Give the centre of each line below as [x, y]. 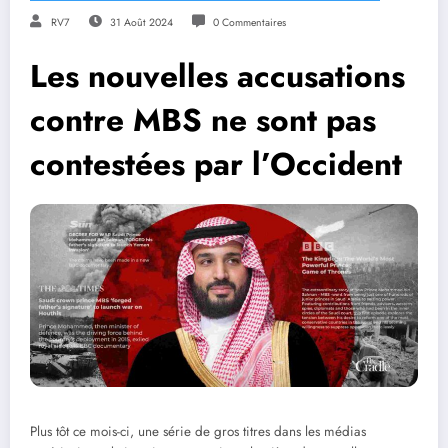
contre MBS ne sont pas [203, 119]
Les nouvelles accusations [217, 75]
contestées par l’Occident [216, 163]
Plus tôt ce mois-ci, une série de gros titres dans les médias [198, 431]
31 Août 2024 [141, 22]
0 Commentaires [249, 22]
